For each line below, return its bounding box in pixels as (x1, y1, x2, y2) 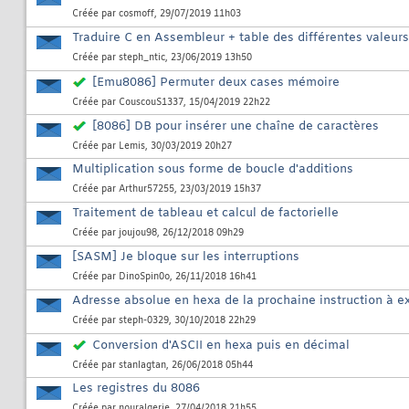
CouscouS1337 (119, 97, 184, 110)
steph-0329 (119, 315, 169, 328)
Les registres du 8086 (72, 381, 200, 397)
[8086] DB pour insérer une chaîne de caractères (92, 119, 379, 135)
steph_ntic (119, 52, 165, 65)
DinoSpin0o (119, 271, 170, 284)
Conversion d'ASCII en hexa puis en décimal (92, 338, 350, 354)
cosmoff (119, 8, 154, 21)
